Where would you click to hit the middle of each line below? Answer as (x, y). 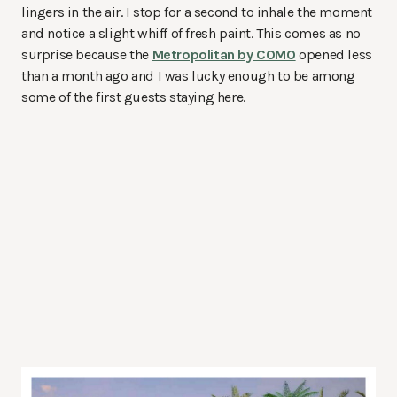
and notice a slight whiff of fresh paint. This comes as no (191, 33)
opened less (334, 54)
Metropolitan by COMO (224, 54)
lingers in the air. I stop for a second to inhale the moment (197, 12)
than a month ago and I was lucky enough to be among (188, 75)
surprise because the (87, 54)
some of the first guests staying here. (133, 97)
